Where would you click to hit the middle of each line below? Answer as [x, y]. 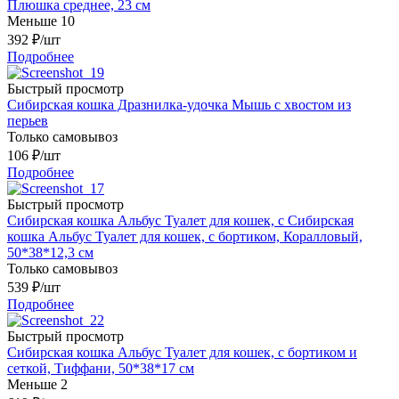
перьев [28, 121]
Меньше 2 [37, 385]
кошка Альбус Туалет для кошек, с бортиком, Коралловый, [185, 237]
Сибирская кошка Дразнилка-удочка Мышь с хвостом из [179, 105]
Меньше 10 [41, 21]
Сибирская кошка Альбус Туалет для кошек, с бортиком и [182, 353]
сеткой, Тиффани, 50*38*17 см [101, 369]
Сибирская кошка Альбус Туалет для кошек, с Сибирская [180, 221]
